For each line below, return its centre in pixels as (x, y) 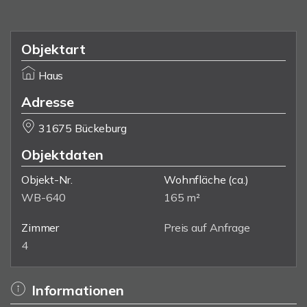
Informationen (77, 290)
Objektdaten (62, 155)
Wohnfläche (195, 180)
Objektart (53, 49)
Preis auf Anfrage (207, 228)
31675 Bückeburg (82, 128)
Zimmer (40, 228)
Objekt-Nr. (47, 180)
